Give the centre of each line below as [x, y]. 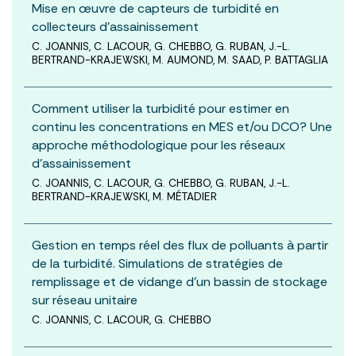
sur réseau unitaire [85, 300]
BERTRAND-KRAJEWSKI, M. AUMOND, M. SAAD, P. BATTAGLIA [180, 60]
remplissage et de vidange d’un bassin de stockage [180, 281]
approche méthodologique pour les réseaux [159, 145]
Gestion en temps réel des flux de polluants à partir [180, 245]
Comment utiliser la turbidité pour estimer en [161, 108]
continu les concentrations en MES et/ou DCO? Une [182, 126]
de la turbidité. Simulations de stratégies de [157, 263]
